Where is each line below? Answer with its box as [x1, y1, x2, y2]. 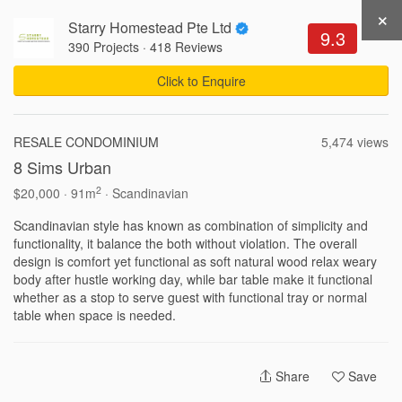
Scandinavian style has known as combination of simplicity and [13, 216, 368, 234]
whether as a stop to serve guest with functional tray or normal [13, 288, 367, 306]
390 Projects [68, 38, 139, 56]
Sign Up [267, 21, 315, 39]
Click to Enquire [156, 72, 246, 90]
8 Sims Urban [13, 155, 111, 179]
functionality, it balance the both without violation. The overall [13, 234, 357, 252]
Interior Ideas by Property [55, 336, 214, 356]
